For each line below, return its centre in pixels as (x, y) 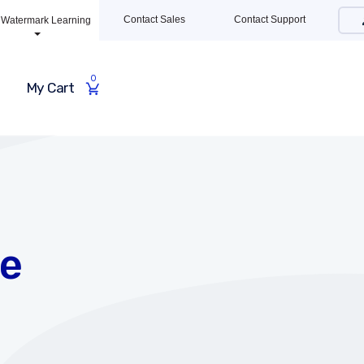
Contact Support (270, 19)
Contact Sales (154, 19)
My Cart (50, 87)
